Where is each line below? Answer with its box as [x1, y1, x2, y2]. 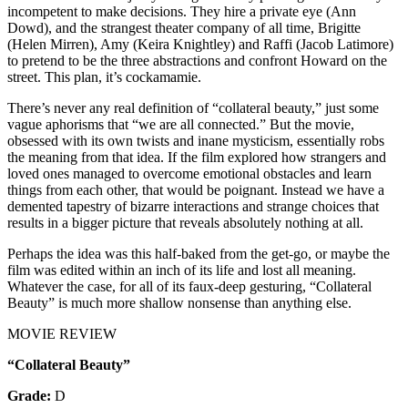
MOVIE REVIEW [7, 326, 117, 342]
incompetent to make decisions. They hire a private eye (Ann [7, 4, 356, 20]
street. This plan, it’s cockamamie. [7, 69, 201, 86]
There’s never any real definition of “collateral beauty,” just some [7, 100, 379, 117]
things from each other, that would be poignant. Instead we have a [7, 182, 384, 199]
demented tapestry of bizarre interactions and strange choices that [7, 199, 379, 215]
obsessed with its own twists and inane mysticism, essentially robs [7, 133, 384, 149]
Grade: [7, 388, 51, 404]
